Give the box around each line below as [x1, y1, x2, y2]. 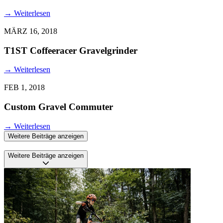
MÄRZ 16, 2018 [4, 27, 57, 35]
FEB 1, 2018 [4, 83, 45, 92]
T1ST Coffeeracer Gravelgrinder [4, 45, 137, 56]
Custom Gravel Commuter [4, 102, 113, 112]
